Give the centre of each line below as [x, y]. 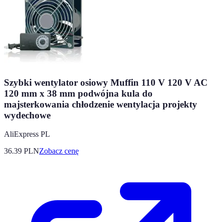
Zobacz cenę [59, 151]
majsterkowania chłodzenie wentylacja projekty [101, 104]
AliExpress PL [27, 134]
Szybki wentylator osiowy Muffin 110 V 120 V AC [106, 82]
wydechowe [27, 115]
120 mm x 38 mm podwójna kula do [78, 93]
